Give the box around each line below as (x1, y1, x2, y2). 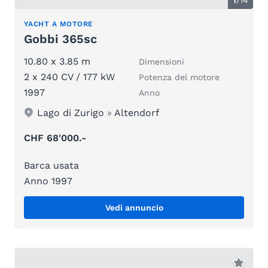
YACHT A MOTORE (24, 19, 93, 28)
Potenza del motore (139, 72, 220, 82)
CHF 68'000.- (24, 132, 86, 144)
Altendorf (114, 106, 160, 118)
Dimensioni (139, 56, 184, 66)
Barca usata (24, 159, 79, 171)
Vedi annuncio (105, 202, 163, 212)
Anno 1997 (24, 175, 72, 187)
